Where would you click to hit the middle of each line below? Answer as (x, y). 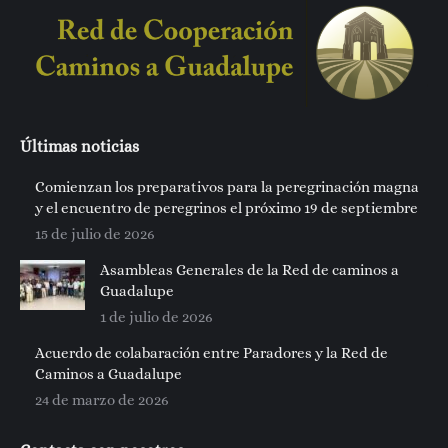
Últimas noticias (79, 147)
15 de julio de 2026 (95, 234)
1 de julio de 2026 (156, 317)
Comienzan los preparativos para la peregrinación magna (227, 187)
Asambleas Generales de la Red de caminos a (249, 270)
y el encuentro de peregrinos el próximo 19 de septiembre (226, 208)
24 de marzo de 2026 (102, 400)
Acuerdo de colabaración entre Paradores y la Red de (211, 353)
